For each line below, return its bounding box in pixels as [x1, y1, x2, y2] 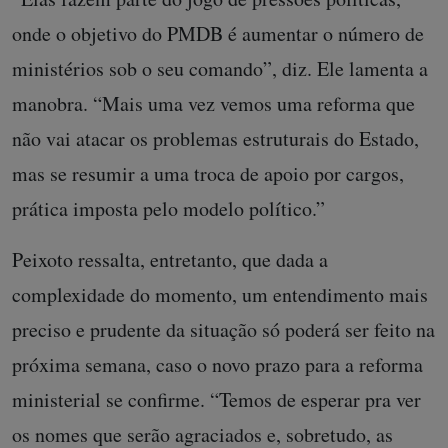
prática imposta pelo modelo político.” [12, 194, 325, 222]
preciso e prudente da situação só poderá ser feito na [12, 315, 435, 343]
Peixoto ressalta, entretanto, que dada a [12, 245, 328, 273]
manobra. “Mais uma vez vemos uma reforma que [12, 89, 415, 117]
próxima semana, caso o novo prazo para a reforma [12, 350, 423, 378]
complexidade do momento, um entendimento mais [12, 280, 428, 308]
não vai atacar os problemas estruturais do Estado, [12, 124, 419, 152]
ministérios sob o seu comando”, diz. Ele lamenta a [12, 54, 428, 82]
